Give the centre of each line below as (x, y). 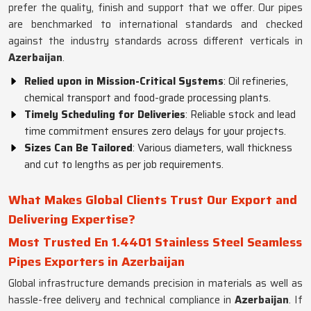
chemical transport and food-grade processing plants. (148, 98)
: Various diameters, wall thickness (212, 148)
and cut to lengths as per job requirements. (124, 165)
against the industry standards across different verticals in (155, 41)
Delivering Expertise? (72, 219)
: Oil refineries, (256, 81)
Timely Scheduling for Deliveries (105, 115)
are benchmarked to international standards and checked (155, 24)
